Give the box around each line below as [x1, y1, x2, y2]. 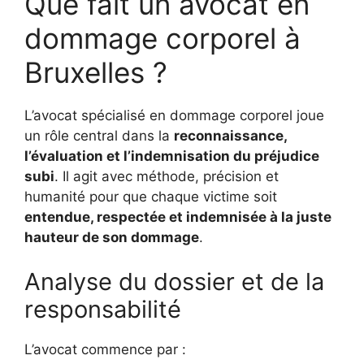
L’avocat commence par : [24, 341, 186, 357]
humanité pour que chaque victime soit [24, 188, 277, 205]
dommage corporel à [24, 20, 301, 55]
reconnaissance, [174, 127, 287, 144]
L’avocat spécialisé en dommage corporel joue [24, 106, 324, 123]
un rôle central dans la [24, 127, 174, 144]
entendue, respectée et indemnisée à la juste [24, 208, 331, 225]
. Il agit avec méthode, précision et [54, 167, 279, 184]
